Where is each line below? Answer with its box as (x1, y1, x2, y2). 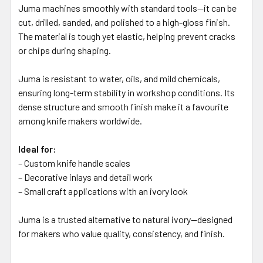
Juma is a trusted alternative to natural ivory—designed (18, 213, 232, 225)
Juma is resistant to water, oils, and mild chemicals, (18, 72, 220, 84)
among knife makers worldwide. (18, 114, 142, 126)
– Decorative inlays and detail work (18, 171, 153, 183)
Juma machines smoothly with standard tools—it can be (18, 2, 237, 14)
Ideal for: (18, 143, 56, 154)
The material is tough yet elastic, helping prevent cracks (18, 30, 235, 42)
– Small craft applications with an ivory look (18, 185, 188, 197)
